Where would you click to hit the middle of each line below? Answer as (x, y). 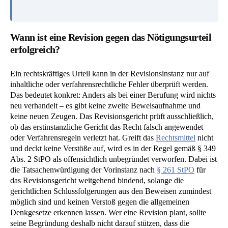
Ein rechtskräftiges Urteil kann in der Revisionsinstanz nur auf (110, 74)
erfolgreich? (35, 50)
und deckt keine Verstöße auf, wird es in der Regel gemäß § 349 (113, 149)
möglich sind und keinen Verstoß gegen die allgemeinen (100, 202)
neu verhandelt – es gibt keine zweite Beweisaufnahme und (105, 106)
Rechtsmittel (176, 138)
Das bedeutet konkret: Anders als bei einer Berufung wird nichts (113, 95)
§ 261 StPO (176, 170)
